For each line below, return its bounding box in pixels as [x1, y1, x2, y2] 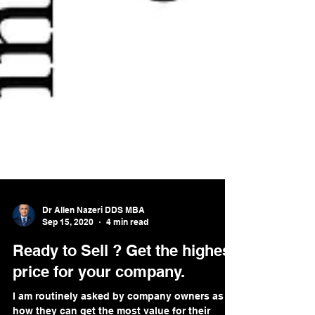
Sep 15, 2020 [42, 245, 94, 255]
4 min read [106, 245, 148, 255]
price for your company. [13, 290, 185, 309]
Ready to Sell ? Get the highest [13, 269, 236, 288]
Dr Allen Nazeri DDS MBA [42, 233, 145, 243]
